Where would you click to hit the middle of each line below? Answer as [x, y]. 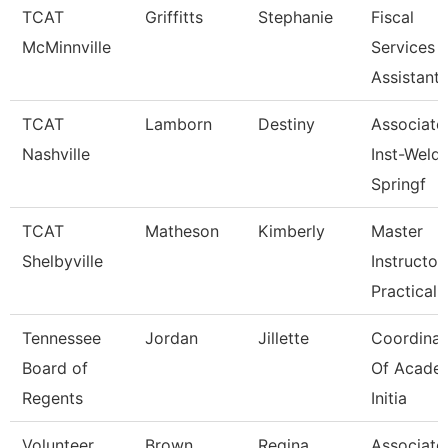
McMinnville [66, 47]
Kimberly [291, 231]
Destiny [286, 124]
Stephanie [295, 17]
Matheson [182, 231]
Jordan [171, 338]
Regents [52, 398]
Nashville [56, 154]
